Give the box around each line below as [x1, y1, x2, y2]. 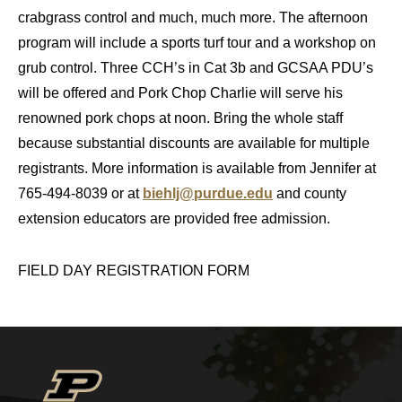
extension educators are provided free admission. [18, 211, 330, 227]
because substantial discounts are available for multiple [18, 135, 370, 152]
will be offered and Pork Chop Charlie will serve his [18, 85, 343, 101]
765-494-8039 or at [18, 186, 143, 202]
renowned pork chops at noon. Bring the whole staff [18, 110, 343, 127]
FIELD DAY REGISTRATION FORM [18, 263, 249, 279]
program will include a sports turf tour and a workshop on [18, 35, 376, 51]
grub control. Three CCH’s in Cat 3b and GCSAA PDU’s [18, 60, 373, 76]
